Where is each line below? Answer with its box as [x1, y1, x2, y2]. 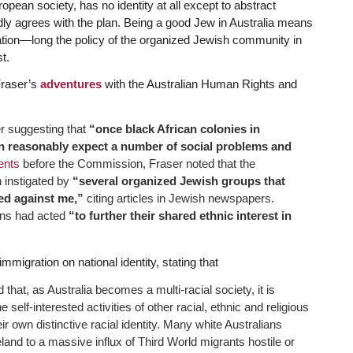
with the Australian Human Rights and [104, 77, 297, 91]
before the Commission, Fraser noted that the [19, 157, 255, 170]
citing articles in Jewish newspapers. [86, 191, 274, 205]
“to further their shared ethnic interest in [68, 209, 292, 222]
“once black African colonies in [88, 122, 260, 136]
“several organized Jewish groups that [72, 174, 285, 188]
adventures [39, 77, 105, 91]
